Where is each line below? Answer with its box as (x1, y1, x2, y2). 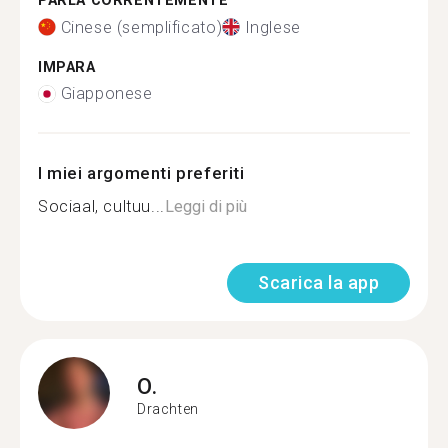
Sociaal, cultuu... (38, 197, 165, 216)
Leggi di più (164, 197, 247, 216)
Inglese (244, 17, 301, 37)
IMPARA (38, 58, 96, 76)
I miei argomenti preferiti (38, 163, 245, 183)
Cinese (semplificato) (60, 17, 223, 37)
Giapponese (60, 84, 153, 103)
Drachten (137, 400, 199, 417)
